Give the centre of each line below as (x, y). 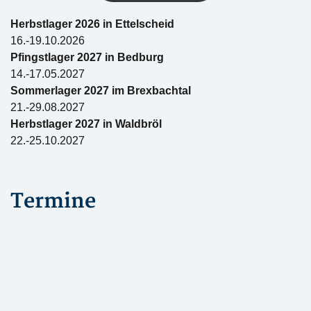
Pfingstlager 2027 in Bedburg (87, 57)
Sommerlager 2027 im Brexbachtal (101, 90)
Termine (53, 201)
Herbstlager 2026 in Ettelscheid (92, 24)
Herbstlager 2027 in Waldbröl (86, 124)
